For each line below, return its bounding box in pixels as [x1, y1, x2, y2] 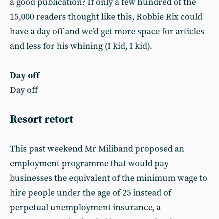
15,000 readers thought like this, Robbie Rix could [10, 11, 202, 22]
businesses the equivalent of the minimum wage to [10, 173, 207, 184]
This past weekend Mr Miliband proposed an [10, 143, 184, 154]
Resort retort [10, 113, 73, 126]
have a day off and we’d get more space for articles [10, 26, 204, 37]
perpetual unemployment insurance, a [10, 202, 161, 213]
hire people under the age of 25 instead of [10, 187, 171, 198]
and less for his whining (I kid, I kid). [10, 41, 152, 52]
